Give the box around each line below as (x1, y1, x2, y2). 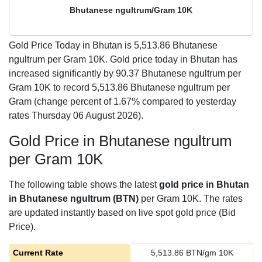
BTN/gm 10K (183, 248, 233, 257)
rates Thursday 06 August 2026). (9, 111, 143, 120)
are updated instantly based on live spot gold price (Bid (9, 208, 236, 218)
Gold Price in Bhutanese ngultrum (9, 132, 232, 150)
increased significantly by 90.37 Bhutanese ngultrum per (9, 68, 241, 78)
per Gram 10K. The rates (139, 194, 243, 204)
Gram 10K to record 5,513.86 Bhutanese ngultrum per (9, 82, 230, 92)
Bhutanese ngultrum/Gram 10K (70, 5, 192, 15)
